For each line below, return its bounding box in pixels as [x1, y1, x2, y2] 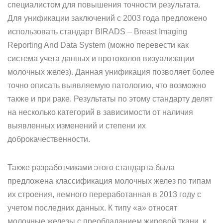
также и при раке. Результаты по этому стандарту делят [7, 95, 213, 103]
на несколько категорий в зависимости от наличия [7, 108, 193, 116]
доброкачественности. [7, 135, 90, 143]
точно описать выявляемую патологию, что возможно [7, 81, 206, 90]
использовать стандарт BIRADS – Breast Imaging [7, 27, 187, 36]
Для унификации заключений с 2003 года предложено [7, 14, 207, 22]
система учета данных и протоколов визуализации [7, 54, 194, 63]
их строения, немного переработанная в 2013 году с [7, 190, 201, 199]
